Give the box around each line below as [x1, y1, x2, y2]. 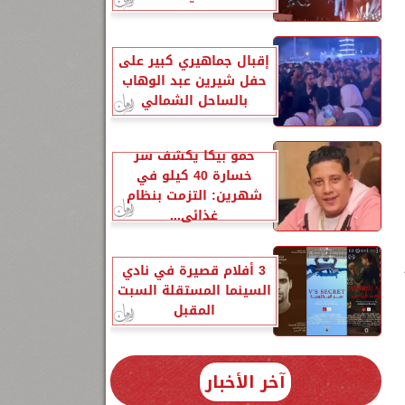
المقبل [173, 299, 215, 322]
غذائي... [170, 204, 218, 227]
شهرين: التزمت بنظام [126, 184, 262, 207]
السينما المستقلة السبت [117, 279, 271, 302]
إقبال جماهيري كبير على [118, 50, 269, 72]
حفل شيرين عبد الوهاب [121, 70, 267, 92]
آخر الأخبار [205, 365, 286, 399]
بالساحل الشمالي [140, 89, 248, 112]
